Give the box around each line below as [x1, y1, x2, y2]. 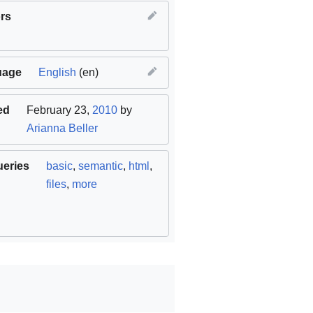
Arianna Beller [26, 122, 98, 134]
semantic [78, 159, 123, 172]
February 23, [26, 103, 92, 116]
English [38, 66, 76, 78]
